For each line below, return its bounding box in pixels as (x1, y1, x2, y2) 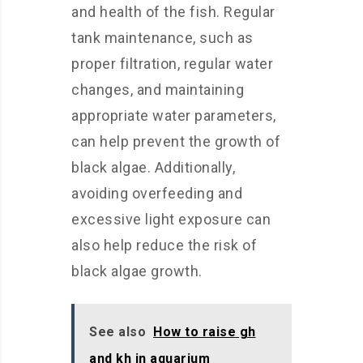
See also (89, 324, 146, 340)
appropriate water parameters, (71, 107, 276, 124)
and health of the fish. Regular (71, 3, 275, 20)
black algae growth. (71, 263, 203, 280)
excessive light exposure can (71, 211, 271, 228)
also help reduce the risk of (71, 237, 257, 254)
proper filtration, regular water (71, 55, 273, 72)
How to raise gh (153, 324, 256, 340)
